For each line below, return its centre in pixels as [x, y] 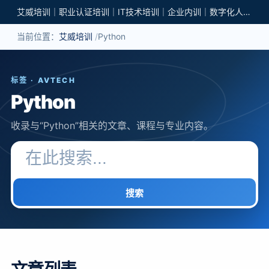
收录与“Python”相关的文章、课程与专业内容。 [112, 125]
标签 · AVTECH [43, 80]
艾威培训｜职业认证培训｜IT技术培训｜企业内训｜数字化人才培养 [247, 12]
